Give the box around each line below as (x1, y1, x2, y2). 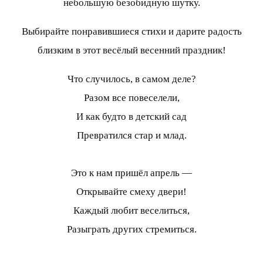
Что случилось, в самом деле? (67, 73, 196, 85)
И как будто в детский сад (76, 111, 187, 123)
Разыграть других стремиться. (66, 224, 197, 235)
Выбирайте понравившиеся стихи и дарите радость (21, 26, 242, 38)
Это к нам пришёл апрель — (71, 167, 192, 179)
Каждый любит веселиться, (73, 205, 190, 217)
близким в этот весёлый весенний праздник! (37, 45, 226, 56)
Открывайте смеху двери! (76, 186, 187, 198)
